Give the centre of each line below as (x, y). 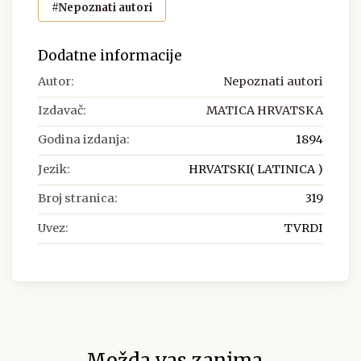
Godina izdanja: (84, 140)
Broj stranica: (78, 199)
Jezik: (54, 169)
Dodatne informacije (110, 55)
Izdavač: (62, 111)
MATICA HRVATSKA (265, 111)
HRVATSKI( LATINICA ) (256, 169)
